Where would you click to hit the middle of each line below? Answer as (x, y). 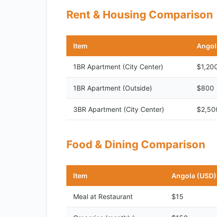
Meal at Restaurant (103, 196)
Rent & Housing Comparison (140, 15)
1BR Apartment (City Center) (118, 67)
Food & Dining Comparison (136, 144)
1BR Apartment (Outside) (113, 88)
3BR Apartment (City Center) (119, 109)
